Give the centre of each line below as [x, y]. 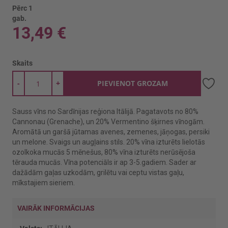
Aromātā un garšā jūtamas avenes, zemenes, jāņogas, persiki [111, 132]
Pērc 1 [22, 8]
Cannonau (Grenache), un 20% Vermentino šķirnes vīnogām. [108, 122]
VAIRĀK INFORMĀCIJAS [56, 208]
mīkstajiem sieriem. [44, 183]
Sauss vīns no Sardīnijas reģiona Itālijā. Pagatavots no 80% [105, 111]
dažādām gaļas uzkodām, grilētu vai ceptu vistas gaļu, [98, 173]
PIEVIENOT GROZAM [133, 83]
